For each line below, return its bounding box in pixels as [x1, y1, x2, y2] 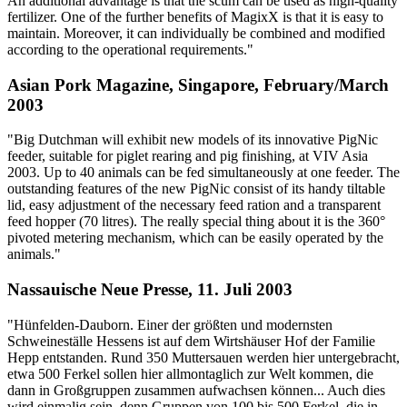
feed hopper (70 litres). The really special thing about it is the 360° [7, 213, 385, 230]
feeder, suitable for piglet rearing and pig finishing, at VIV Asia [7, 148, 368, 164]
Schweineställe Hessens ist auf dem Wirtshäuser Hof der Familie [7, 333, 375, 349]
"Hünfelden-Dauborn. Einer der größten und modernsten [7, 316, 333, 333]
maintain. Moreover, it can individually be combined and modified [7, 25, 385, 41]
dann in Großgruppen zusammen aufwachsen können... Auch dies [7, 382, 385, 398]
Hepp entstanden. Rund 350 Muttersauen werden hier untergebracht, [7, 349, 400, 365]
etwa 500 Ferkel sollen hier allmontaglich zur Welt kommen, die [7, 365, 373, 382]
